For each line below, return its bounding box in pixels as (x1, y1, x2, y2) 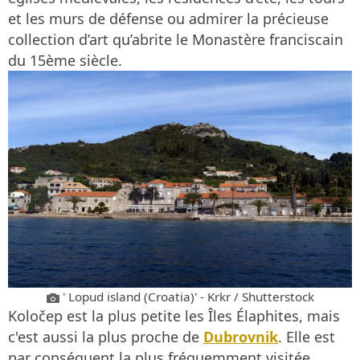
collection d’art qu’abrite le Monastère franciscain (8, 29, 343, 49)
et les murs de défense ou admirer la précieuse (8, 8, 329, 28)
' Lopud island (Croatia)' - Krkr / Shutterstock (59, 288, 314, 305)
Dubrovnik (203, 327, 278, 347)
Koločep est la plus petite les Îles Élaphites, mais (8, 306, 340, 326)
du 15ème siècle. (8, 50, 122, 70)
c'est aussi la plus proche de (8, 327, 203, 347)
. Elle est (278, 327, 335, 347)
